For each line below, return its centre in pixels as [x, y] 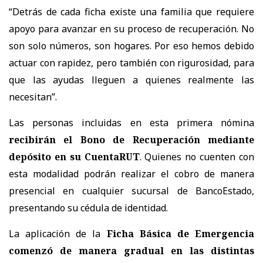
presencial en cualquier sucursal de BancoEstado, [131, 191]
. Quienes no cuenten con [197, 157]
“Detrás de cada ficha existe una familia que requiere [131, 12]
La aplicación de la [58, 234]
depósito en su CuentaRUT [74, 157]
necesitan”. [33, 97]
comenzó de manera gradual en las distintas [131, 251]
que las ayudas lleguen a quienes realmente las [131, 80]
